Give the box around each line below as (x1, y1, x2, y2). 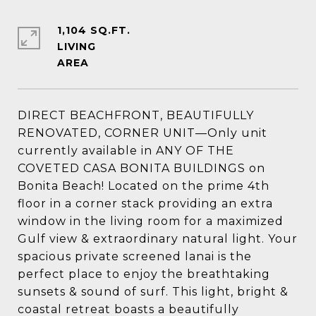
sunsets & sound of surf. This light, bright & (18, 285, 288, 298)
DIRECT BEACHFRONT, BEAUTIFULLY (18, 109, 254, 122)
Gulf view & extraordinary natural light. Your (18, 232, 298, 245)
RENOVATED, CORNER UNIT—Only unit (18, 126, 267, 140)
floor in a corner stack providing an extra (18, 197, 273, 210)
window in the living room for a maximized (18, 214, 284, 228)
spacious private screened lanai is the (18, 250, 252, 263)
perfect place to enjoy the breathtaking (18, 267, 270, 281)
